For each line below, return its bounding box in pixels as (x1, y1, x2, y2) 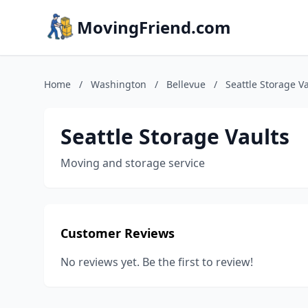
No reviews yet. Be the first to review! (60, 254, 253, 269)
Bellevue (166, 78, 206, 91)
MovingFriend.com (77, 16, 231, 38)
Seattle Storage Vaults (60, 122, 289, 151)
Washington (91, 78, 146, 91)
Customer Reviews (60, 225, 175, 241)
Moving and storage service (60, 155, 205, 170)
